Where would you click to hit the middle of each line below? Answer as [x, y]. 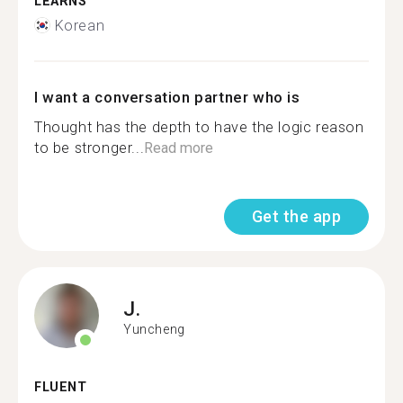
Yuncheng [154, 329]
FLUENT [61, 387]
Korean [80, 25]
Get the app [296, 216]
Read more [179, 148]
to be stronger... [90, 148]
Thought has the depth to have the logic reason [199, 127]
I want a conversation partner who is [167, 97]
